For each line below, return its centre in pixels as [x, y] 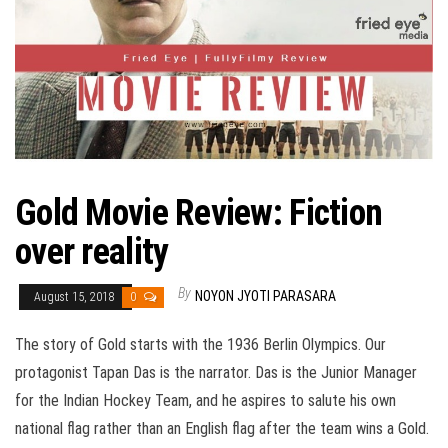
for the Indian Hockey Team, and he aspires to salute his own [205, 400]
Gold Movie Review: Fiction [199, 212]
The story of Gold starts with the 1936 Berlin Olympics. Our [200, 344]
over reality [92, 251]
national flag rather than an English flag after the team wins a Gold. [222, 428]
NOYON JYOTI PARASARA [265, 295]
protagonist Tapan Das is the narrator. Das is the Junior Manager [216, 372]
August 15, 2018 [75, 296]
